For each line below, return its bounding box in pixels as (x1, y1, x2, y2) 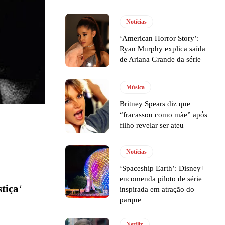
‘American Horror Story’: (120, 34, 199, 43)
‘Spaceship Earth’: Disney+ (120, 164, 205, 172)
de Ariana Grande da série (120, 55, 201, 64)
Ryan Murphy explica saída (120, 45, 206, 53)
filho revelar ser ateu (120, 121, 184, 130)
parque (120, 195, 142, 204)
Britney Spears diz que (120, 100, 191, 108)
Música (126, 84, 145, 91)
